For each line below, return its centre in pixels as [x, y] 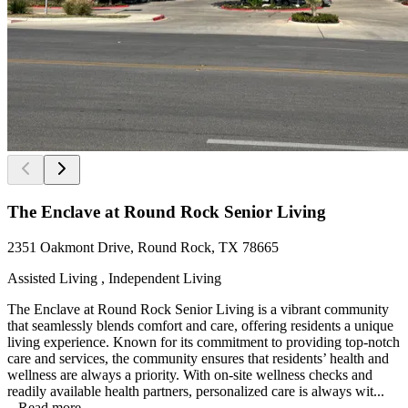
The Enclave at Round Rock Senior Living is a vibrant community [198, 309]
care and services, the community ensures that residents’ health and [198, 358]
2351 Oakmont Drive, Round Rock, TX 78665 [143, 247]
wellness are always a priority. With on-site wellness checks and [190, 374]
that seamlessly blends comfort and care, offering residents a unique [200, 325]
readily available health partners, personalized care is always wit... [196, 391]
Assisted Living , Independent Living [114, 278]
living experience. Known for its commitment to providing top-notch [204, 342]
